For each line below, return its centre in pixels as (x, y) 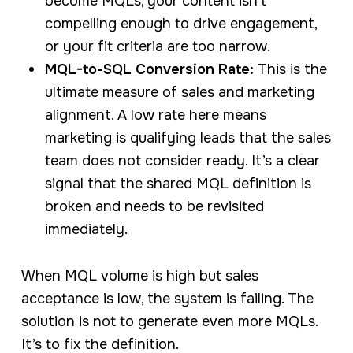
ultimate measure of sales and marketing (179, 92)
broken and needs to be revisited (154, 206)
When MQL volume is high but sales (139, 275)
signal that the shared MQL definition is (178, 183)
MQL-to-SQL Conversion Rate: (149, 69)
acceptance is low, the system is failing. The (167, 298)
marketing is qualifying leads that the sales (188, 137)
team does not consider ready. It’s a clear (182, 160)
